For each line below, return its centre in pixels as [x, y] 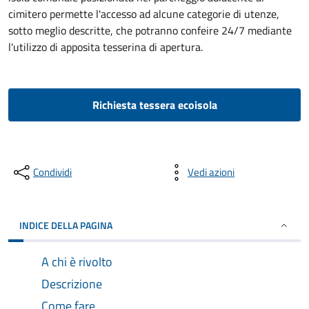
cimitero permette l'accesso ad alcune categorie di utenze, [144, 14]
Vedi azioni [211, 172]
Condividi [52, 172]
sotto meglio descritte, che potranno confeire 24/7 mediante [150, 30]
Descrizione [72, 284]
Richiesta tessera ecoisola [154, 105]
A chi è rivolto [77, 262]
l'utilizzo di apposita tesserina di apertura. [106, 47]
